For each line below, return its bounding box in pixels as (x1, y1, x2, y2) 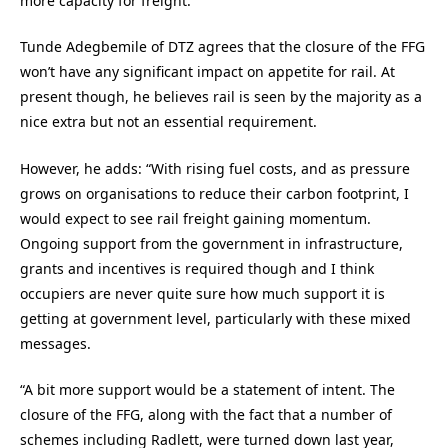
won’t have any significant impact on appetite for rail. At (20, 62, 395, 82)
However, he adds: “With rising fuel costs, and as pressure (20, 158, 410, 178)
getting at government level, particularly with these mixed (20, 308, 411, 328)
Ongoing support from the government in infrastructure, (20, 233, 403, 253)
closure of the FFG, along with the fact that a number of (20, 405, 392, 425)
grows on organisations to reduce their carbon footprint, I (20, 183, 409, 203)
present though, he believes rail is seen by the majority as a (20, 87, 422, 107)
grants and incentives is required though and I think (20, 258, 374, 278)
